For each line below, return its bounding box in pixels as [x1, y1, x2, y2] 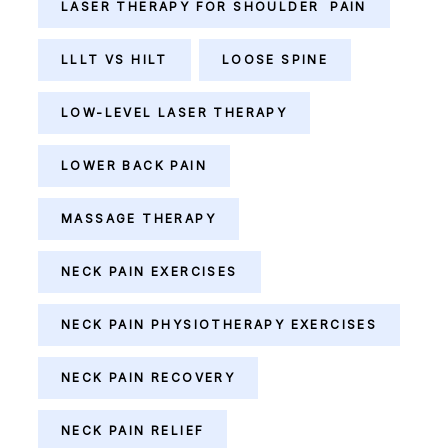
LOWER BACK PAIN [61, 158, 207, 173]
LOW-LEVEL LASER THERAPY [61, 105, 288, 120]
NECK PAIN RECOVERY [61, 370, 236, 385]
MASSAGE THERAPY [61, 211, 216, 226]
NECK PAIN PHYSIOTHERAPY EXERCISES [61, 317, 378, 332]
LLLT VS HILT [61, 52, 168, 67]
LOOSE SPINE [221, 52, 329, 67]
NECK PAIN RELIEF [61, 423, 205, 438]
